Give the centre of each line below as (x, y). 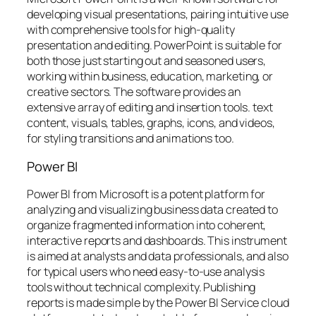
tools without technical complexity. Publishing (141, 287)
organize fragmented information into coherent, (147, 225)
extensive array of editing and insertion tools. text (150, 108)
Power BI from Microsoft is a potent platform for (146, 194)
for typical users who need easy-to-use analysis (146, 272)
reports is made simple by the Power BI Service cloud (158, 303)
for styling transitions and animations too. (130, 139)
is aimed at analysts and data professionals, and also (158, 256)
